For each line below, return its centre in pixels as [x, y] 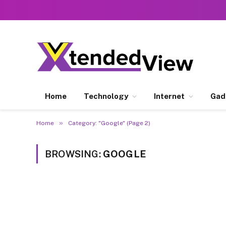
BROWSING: [74, 154]
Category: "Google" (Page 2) [109, 123]
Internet [169, 96]
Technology [106, 96]
